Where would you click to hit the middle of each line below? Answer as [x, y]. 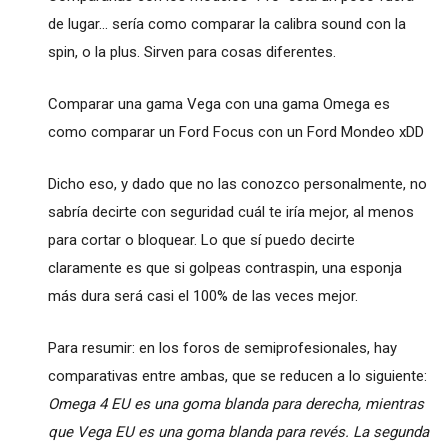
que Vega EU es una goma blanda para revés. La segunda [238, 431]
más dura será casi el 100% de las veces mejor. [202, 295]
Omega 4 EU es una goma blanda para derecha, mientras [235, 403]
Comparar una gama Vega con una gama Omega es [218, 103]
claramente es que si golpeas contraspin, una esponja [224, 267]
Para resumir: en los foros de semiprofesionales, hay [222, 347]
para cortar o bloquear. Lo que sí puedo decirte [201, 239]
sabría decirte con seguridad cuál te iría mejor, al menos [230, 211]
